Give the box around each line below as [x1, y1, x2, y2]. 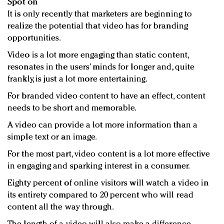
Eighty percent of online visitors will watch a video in [7, 179, 209, 188]
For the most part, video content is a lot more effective [7, 150, 210, 159]
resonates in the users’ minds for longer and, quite [7, 63, 195, 72]
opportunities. [7, 34, 61, 43]
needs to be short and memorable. [7, 104, 137, 113]
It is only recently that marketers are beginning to [7, 10, 192, 19]
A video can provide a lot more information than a [7, 121, 197, 130]
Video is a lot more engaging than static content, [7, 51, 188, 60]
